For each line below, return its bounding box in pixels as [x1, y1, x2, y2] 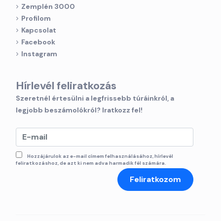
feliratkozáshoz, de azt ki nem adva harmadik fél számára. [16, 160, 166, 166]
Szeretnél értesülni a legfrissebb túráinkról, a [16, 94, 174, 103]
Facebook [21, 37, 55, 46]
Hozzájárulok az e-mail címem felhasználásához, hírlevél [27, 153, 173, 159]
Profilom [21, 14, 51, 23]
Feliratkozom [130, 174, 181, 184]
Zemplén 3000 [21, 2, 75, 11]
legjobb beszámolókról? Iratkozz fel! [16, 106, 143, 114]
